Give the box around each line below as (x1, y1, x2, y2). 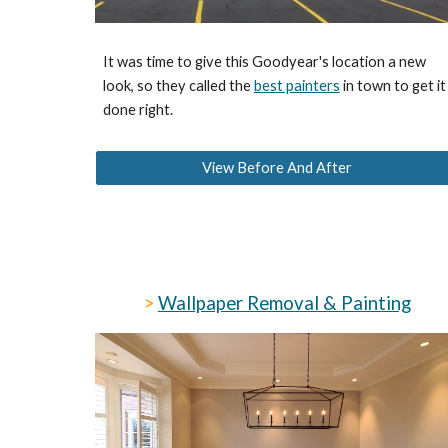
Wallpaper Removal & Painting (157, 292, 411, 314)
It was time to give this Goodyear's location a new (102, 53, 426, 71)
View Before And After (202, 159, 353, 177)
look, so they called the (102, 77, 254, 95)
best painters (253, 77, 340, 95)
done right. (102, 101, 173, 119)
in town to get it (339, 77, 446, 95)
